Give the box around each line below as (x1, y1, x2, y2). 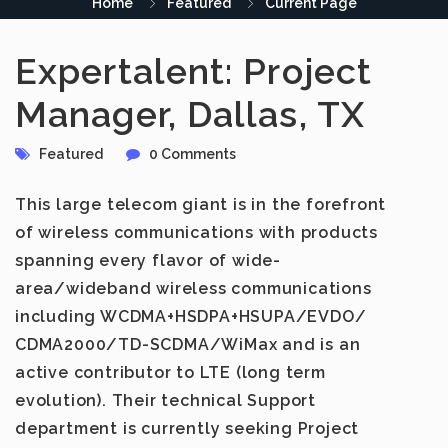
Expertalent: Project (15, 50, 373, 92)
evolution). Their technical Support (15, 391, 316, 410)
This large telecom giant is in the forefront (15, 195, 387, 214)
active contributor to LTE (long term (15, 363, 326, 382)
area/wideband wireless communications (15, 279, 372, 298)
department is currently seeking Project (15, 419, 360, 438)
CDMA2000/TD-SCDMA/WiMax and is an (15, 335, 361, 354)
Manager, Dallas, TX (15, 93, 365, 135)
